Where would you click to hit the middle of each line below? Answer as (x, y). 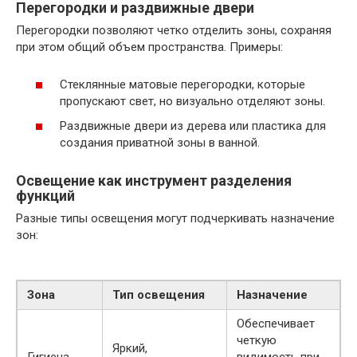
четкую (257, 341)
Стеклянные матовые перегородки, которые (182, 84)
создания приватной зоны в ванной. (160, 143)
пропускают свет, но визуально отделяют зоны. (192, 101)
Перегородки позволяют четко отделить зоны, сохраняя (174, 31)
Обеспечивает (276, 324)
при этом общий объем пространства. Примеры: (149, 47)
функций (45, 196)
